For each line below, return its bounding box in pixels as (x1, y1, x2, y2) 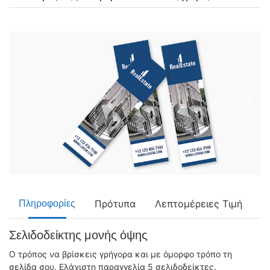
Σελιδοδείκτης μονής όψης (9, 230, 148, 242)
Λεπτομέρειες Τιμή (155, 198, 242, 210)
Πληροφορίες (19, 199, 75, 209)
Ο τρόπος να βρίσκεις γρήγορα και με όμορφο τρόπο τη (9, 249, 232, 260)
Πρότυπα (95, 198, 136, 210)
